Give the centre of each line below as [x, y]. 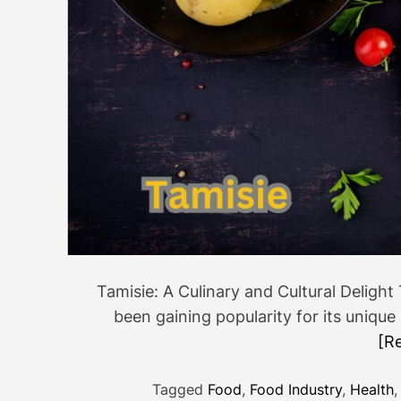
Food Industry [296, 390]
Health [372, 390]
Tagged [180, 390]
